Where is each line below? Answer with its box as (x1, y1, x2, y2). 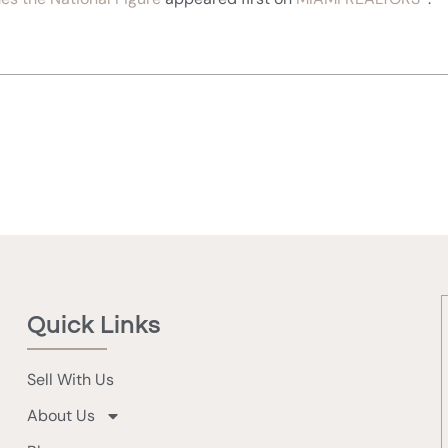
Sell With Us (27, 368, 115, 390)
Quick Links (27, 312, 162, 338)
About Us (27, 404, 96, 426)
